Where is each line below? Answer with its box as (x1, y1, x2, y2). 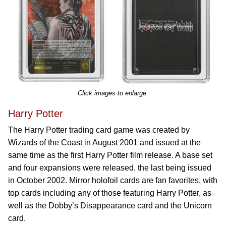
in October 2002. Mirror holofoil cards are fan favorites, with (8, 176, 217, 185)
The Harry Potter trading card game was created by (8, 126, 190, 134)
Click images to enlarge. (78, 89, 148, 97)
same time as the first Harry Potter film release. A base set (8, 151, 212, 159)
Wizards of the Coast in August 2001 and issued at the (8, 138, 201, 147)
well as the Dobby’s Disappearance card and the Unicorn (8, 201, 212, 210)
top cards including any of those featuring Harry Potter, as (8, 189, 211, 197)
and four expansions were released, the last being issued (8, 163, 211, 172)
